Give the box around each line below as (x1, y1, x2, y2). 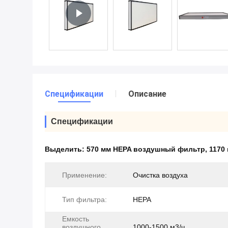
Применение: (62, 171, 107, 179)
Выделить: (45, 145, 87, 153)
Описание (128, 89, 166, 99)
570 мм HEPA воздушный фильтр (87, 145, 205, 153)
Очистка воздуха (133, 171, 188, 179)
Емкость (62, 215, 89, 223)
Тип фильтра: (62, 195, 107, 204)
